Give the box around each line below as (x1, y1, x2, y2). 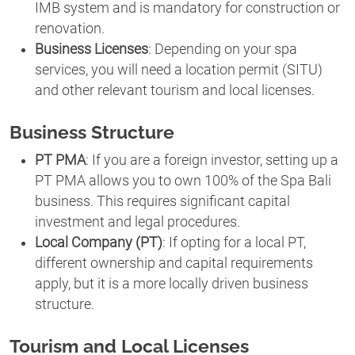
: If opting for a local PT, (162, 235, 306, 251)
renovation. (35, 20, 105, 36)
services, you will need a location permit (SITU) (35, 61, 323, 78)
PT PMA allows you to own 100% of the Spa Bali (35, 173, 331, 189)
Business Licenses (35, 40, 148, 57)
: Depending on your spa (148, 40, 297, 57)
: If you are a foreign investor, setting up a (86, 152, 338, 169)
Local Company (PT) (35, 235, 162, 251)
